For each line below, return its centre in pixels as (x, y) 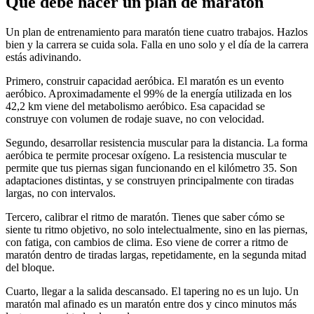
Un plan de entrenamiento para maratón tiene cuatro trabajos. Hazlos (157, 32)
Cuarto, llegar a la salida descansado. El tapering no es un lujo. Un (152, 291)
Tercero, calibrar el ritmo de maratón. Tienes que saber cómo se (145, 217)
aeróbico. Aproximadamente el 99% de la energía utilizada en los (149, 93)
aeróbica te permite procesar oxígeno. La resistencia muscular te (146, 155)
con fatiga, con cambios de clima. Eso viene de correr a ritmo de (147, 242)
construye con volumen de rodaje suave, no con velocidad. (135, 118)
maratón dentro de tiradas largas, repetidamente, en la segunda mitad (156, 254)
